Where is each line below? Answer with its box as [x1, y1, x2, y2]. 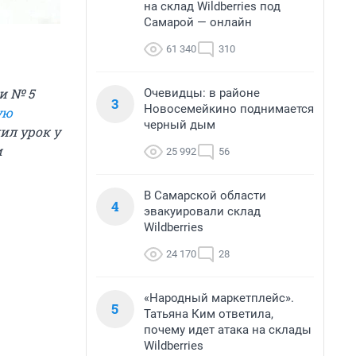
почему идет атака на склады [144, 323, 311, 337]
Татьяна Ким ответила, [144, 307, 273, 321]
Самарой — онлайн [144, 15, 252, 29]
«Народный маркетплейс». [144, 291, 294, 305]
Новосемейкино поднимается [144, 102, 314, 116]
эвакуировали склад [144, 204, 261, 219]
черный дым [144, 118, 215, 132]
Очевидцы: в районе [144, 86, 260, 100]
